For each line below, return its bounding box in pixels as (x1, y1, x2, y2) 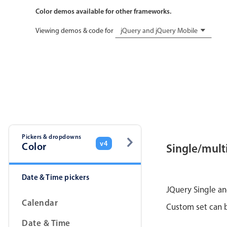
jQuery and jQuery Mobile (121, 26, 199, 35)
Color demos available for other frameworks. (35, 7, 171, 16)
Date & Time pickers (22, 172, 89, 182)
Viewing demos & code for (35, 26, 113, 35)
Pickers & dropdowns (22, 133, 82, 141)
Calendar (22, 197, 58, 208)
